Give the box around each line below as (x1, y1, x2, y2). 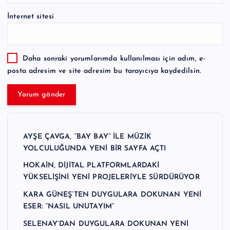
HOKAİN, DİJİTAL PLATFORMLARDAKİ (23, 162, 160, 170)
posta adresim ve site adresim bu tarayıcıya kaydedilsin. (7, 67, 201, 75)
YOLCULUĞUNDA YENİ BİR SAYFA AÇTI (23, 144, 166, 152)
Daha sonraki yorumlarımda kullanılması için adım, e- (22, 55, 206, 63)
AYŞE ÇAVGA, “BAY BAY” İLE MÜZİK (23, 132, 152, 141)
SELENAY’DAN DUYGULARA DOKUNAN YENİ (23, 220, 188, 228)
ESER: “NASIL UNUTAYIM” (23, 202, 114, 210)
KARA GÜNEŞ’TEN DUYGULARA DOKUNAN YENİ (23, 190, 202, 199)
